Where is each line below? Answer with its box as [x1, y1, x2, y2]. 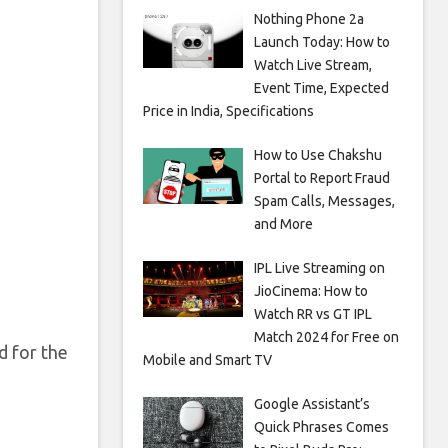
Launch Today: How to [253, 34, 390, 50]
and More [253, 216, 313, 232]
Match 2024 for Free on [253, 329, 399, 345]
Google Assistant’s [253, 396, 370, 412]
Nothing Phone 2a [253, 11, 364, 27]
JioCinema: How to [253, 283, 368, 299]
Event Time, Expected [253, 80, 389, 96]
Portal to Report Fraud [253, 170, 390, 186]
